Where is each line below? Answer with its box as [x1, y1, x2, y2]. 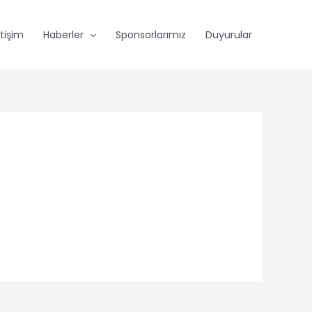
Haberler [42, 28, 84, 42]
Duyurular [205, 28, 252, 42]
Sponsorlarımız [115, 28, 186, 42]
